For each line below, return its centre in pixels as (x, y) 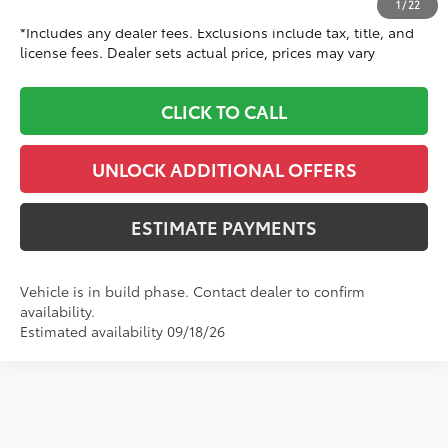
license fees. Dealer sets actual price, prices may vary (198, 51)
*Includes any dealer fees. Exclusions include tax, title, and (217, 31)
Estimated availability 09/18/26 (123, 330)
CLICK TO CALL (224, 110)
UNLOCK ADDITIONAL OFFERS (224, 168)
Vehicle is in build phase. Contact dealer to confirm (193, 290)
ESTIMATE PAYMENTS (224, 226)
